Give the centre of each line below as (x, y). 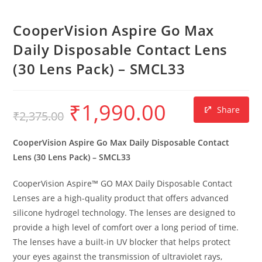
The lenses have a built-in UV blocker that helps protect (122, 242)
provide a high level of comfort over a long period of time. (126, 227)
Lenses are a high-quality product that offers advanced (121, 198)
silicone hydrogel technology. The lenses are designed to (124, 213)
